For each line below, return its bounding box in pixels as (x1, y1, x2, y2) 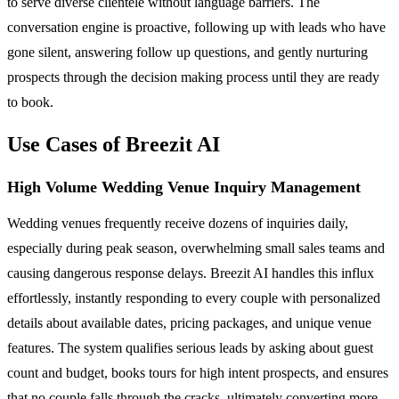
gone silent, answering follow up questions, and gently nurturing (7, 44, 368, 60)
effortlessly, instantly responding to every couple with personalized (7, 289, 380, 305)
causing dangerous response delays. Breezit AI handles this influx (7, 265, 374, 281)
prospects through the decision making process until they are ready (7, 69, 379, 85)
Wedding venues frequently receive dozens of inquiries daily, (7, 215, 348, 231)
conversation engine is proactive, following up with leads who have (7, 19, 386, 35)
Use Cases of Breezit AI (7, 132, 220, 156)
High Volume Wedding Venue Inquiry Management (7, 177, 361, 196)
